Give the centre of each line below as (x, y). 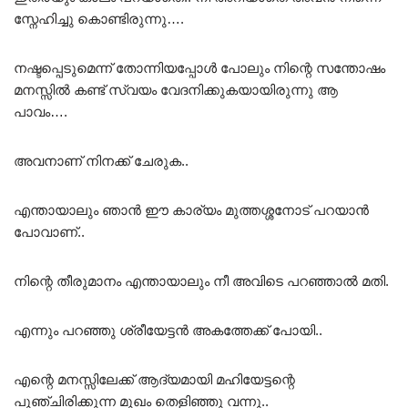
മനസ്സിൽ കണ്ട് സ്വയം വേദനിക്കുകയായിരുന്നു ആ (176, 89)
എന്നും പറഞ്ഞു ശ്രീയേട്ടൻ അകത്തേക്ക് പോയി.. (168, 330)
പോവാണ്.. (49, 231)
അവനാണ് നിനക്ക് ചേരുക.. (101, 160)
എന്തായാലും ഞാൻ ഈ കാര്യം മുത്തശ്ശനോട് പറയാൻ (191, 209)
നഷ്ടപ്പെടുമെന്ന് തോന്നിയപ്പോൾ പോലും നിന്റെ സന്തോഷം (199, 67)
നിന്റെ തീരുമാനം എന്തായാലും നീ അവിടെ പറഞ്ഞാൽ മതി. (201, 280)
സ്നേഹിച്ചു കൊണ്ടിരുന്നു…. (99, 18)
